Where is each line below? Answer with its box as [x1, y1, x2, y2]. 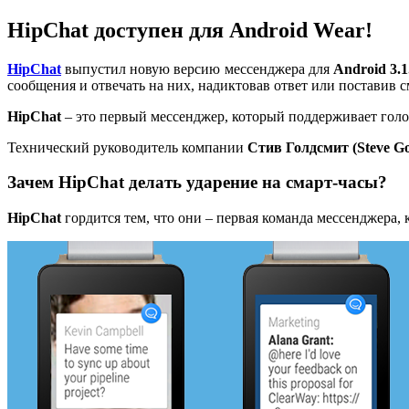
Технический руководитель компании [7, 139, 244, 155]
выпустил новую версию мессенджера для [61, 60, 333, 77]
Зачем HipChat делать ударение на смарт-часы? [7, 173, 387, 193]
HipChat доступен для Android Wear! [7, 17, 372, 42]
